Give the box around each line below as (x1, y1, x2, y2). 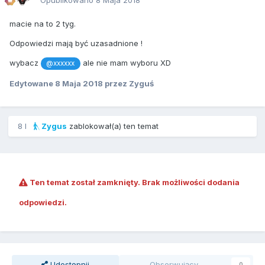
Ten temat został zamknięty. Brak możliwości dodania (28, 177, 240, 188)
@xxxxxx (46, 59, 75, 68)
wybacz (9, 58, 41, 68)
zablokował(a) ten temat (67, 121, 159, 131)
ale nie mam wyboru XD (80, 58, 171, 68)
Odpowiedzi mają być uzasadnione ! (9, 38, 145, 49)
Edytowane (9, 78, 55, 88)
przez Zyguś (103, 78, 154, 88)
